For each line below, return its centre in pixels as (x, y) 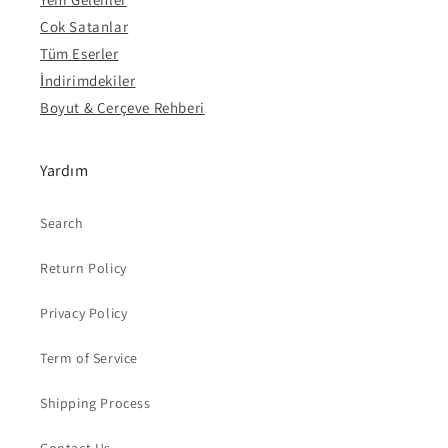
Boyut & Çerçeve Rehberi (122, 108)
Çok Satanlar (84, 27)
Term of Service (89, 358)
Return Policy (83, 268)
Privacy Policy (84, 313)
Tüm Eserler (79, 54)
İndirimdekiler (88, 81)
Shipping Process (95, 403)
